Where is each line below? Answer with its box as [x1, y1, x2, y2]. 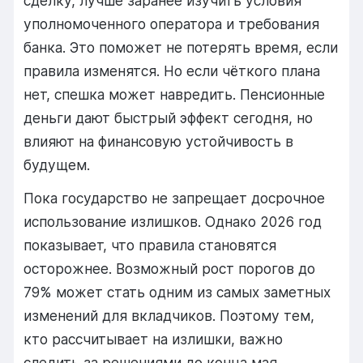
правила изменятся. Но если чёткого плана [23, 62, 321, 79]
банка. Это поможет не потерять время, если [23, 38, 339, 56]
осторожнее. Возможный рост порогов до [23, 260, 316, 278]
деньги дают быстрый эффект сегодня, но [23, 109, 314, 126]
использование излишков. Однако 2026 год [23, 213, 322, 231]
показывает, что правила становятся [23, 237, 277, 254]
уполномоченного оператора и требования [23, 15, 320, 32]
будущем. [23, 156, 91, 173]
